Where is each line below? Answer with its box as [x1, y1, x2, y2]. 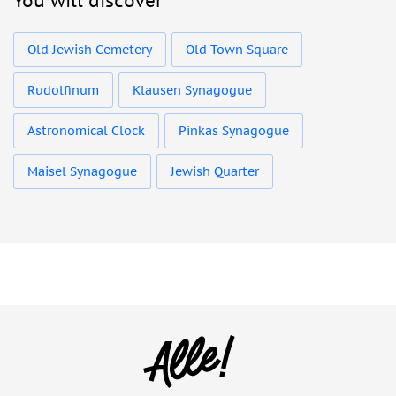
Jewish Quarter [171, 164, 259, 180]
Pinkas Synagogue [179, 123, 289, 140]
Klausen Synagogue [133, 82, 252, 99]
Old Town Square [186, 42, 288, 58]
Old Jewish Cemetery [27, 42, 152, 58]
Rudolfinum [27, 82, 99, 99]
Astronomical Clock [27, 123, 145, 140]
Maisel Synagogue [27, 164, 137, 180]
